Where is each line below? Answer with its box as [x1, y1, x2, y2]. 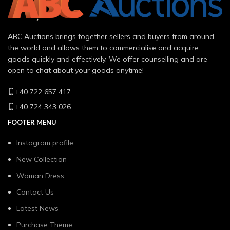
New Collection [16, 154, 67, 164]
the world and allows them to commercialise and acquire [8, 43, 199, 52]
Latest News [16, 203, 59, 213]
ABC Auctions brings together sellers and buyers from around [8, 31, 214, 41]
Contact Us [16, 187, 54, 197]
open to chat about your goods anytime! [8, 65, 144, 75]
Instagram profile [16, 138, 73, 147]
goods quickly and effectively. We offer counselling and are [8, 54, 207, 64]
